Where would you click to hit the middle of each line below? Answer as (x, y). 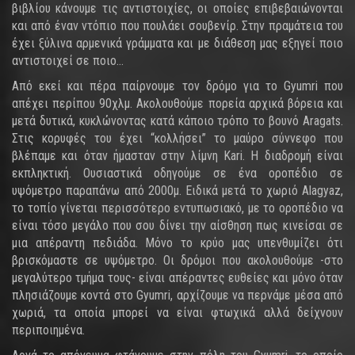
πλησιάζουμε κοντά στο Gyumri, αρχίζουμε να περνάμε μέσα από (177, 295)
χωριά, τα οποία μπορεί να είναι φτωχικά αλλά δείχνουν (177, 313)
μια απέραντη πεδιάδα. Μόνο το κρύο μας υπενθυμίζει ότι (177, 243)
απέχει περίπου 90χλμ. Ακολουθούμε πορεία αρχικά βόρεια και (177, 103)
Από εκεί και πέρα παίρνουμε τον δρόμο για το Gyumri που (177, 86)
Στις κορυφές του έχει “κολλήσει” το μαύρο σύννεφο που (177, 138)
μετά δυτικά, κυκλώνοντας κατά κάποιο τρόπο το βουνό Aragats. (177, 121)
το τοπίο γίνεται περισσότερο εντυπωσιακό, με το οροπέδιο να (177, 208)
